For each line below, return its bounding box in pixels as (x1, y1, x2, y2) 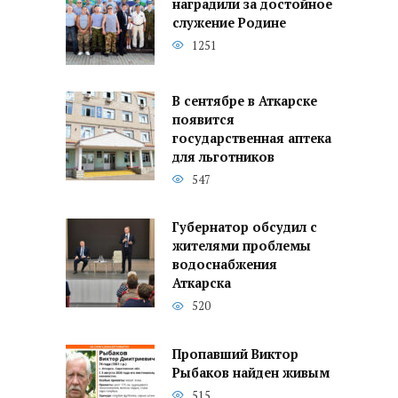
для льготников (172, 148, 275, 165)
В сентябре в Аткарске (172, 92, 317, 109)
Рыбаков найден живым (172, 364, 330, 382)
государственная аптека (172, 130, 331, 147)
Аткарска (172, 275, 231, 292)
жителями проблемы (172, 237, 311, 255)
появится (172, 111, 235, 128)
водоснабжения (172, 256, 277, 274)
